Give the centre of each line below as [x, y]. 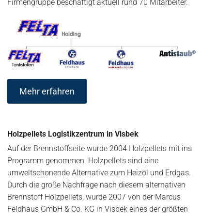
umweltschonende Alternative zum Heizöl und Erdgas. [99, 173]
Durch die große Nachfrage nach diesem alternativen [96, 185]
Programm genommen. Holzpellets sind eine [83, 161]
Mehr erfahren [47, 92]
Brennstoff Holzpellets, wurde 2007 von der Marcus [94, 197]
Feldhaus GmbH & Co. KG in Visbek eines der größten [98, 209]
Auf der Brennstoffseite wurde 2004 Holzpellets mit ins [100, 149]
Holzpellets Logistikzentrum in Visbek [74, 134]
